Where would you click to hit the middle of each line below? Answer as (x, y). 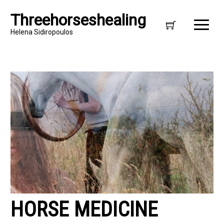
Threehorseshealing (78, 20)
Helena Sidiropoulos (42, 32)
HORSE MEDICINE (84, 209)
